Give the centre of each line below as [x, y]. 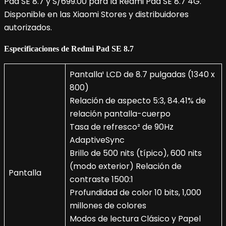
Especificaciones [33, 49]
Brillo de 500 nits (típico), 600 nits [136, 153]
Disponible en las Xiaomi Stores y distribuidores [96, 15]
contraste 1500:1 [101, 180]
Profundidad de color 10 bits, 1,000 [135, 193]
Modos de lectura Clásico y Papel [135, 219]
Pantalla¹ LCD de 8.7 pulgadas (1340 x [142, 75]
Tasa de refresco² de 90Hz [122, 127]
